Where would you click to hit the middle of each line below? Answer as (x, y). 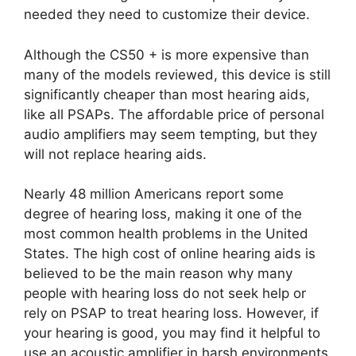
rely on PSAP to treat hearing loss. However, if (171, 313)
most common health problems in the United (166, 234)
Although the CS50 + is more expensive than (166, 54)
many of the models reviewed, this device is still (177, 74)
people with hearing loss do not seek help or (165, 293)
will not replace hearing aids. (117, 154)
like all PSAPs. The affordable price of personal (174, 114)
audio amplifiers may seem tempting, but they (170, 134)
